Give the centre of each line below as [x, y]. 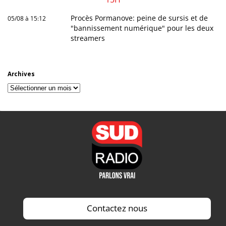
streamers [88, 38]
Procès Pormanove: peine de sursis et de [139, 18]
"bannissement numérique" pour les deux [142, 28]
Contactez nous [117, 208]
